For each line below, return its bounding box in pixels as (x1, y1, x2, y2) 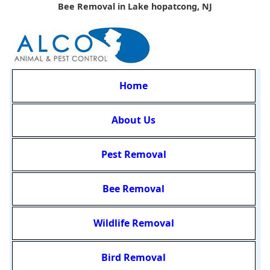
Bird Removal (101, 251, 166, 265)
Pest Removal (101, 148, 166, 162)
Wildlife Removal (93, 216, 174, 230)
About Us (111, 113, 156, 127)
